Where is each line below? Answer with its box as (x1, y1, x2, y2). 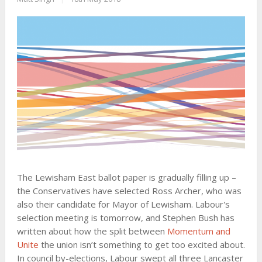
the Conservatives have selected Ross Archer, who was (16, 185, 242, 197)
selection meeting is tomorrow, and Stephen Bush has (16, 212, 235, 224)
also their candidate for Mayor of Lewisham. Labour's (16, 198, 230, 211)
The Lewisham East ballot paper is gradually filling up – (16, 171, 236, 184)
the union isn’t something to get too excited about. (38, 239, 245, 251)
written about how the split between (16, 225, 167, 237)
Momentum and (167, 225, 230, 237)
